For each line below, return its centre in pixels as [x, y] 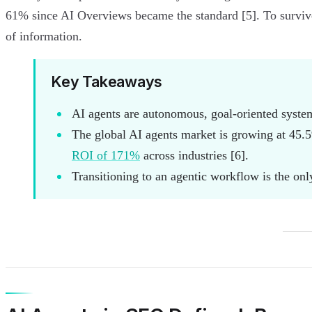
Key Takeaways [107, 81]
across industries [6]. [194, 156]
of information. [44, 37]
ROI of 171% [106, 156]
